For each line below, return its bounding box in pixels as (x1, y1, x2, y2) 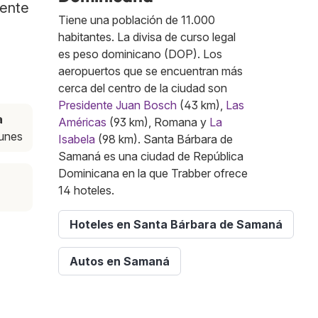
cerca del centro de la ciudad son (58, 81, 227, 96)
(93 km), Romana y (106, 115, 209, 130)
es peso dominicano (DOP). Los (58, 47, 222, 62)
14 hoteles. (58, 183, 114, 198)
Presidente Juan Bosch (58, 98, 177, 113)
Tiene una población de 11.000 (58, 13, 215, 28)
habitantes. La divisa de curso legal (58, 30, 236, 45)
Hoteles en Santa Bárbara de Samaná (70, 217, 283, 232)
